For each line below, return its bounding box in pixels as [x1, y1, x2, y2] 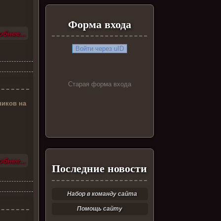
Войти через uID [75, 45, 124, 53]
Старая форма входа [68, 80, 131, 88]
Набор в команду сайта [67, 190, 138, 198]
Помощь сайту [77, 205, 123, 213]
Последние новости [52, 162, 147, 175]
